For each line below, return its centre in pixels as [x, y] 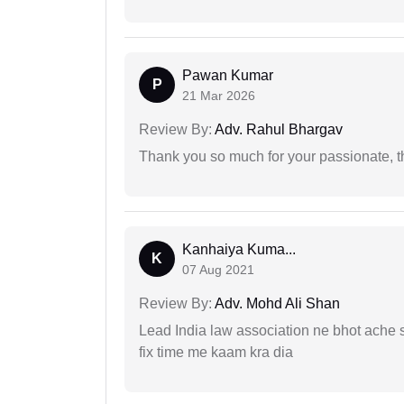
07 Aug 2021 [218, 270]
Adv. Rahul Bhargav [277, 130]
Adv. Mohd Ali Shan [276, 304]
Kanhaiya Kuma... [239, 250]
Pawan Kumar [228, 76]
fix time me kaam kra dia [216, 353]
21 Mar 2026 [219, 96]
